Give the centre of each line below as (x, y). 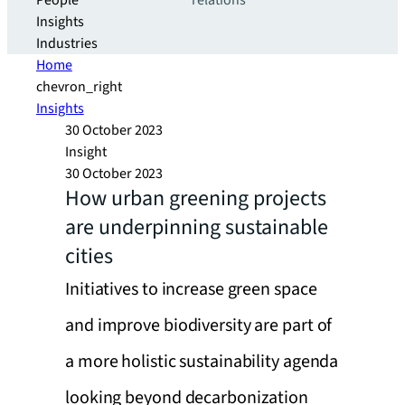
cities (89, 256)
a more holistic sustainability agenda (202, 362)
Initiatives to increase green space (191, 289)
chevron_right (79, 87)
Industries (67, 43)
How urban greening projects (196, 198)
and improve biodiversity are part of (199, 325)
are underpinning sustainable (197, 227)
